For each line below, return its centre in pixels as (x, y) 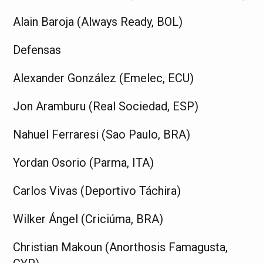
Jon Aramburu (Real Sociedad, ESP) (106, 106)
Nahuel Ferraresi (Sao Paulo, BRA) (102, 134)
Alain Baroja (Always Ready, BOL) (98, 21)
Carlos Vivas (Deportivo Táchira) (97, 190)
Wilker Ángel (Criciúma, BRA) (88, 219)
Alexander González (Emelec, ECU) (104, 78)
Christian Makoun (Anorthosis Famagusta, (121, 247)
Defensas (37, 50)
